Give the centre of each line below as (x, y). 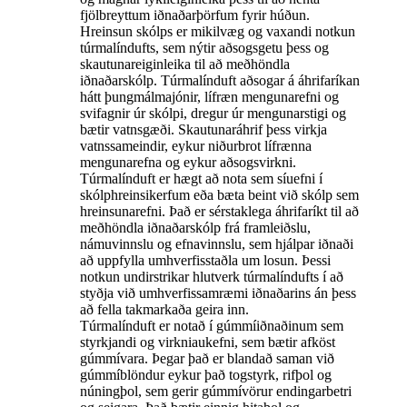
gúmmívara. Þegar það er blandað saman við (207, 359)
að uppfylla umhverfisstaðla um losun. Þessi (205, 261)
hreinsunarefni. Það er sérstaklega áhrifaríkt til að (219, 212)
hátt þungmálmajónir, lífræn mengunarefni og (209, 97)
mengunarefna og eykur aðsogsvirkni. (188, 163)
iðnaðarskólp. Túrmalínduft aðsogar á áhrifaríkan (220, 81)
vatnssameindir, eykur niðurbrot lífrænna (196, 146)
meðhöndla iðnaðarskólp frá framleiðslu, (195, 228)
